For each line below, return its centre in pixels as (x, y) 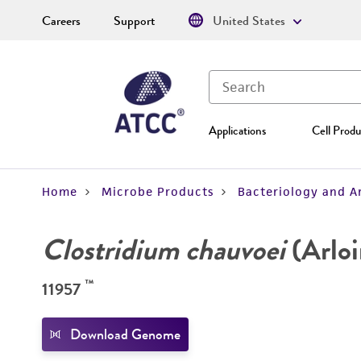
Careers (61, 21)
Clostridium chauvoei (164, 250)
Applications (237, 131)
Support (135, 21)
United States (249, 21)
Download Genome (125, 334)
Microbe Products (158, 191)
